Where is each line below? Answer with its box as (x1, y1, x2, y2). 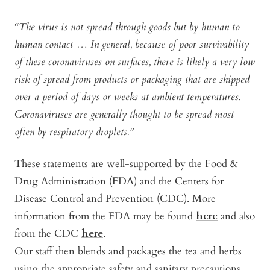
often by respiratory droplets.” (14, 124, 133, 139)
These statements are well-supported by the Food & (14, 156, 238, 171)
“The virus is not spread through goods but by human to (14, 19, 240, 34)
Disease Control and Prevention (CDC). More (14, 191, 216, 206)
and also (218, 209, 255, 223)
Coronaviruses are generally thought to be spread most (14, 107, 234, 121)
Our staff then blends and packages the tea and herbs (14, 243, 242, 258)
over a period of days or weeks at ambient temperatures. (14, 89, 240, 104)
